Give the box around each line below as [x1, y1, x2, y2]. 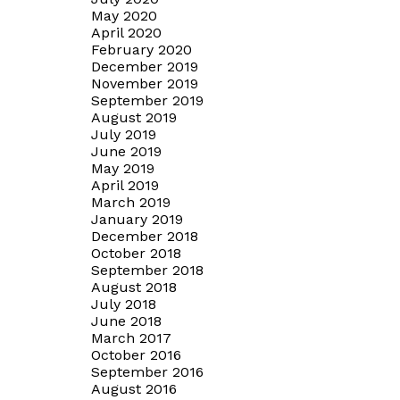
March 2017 [91, 329, 171, 346]
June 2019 [91, 142, 162, 160]
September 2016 [91, 362, 204, 380]
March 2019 [91, 193, 171, 211]
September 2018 [91, 261, 204, 279]
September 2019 [91, 91, 204, 109]
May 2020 [91, 6, 157, 24]
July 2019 [91, 125, 156, 143]
